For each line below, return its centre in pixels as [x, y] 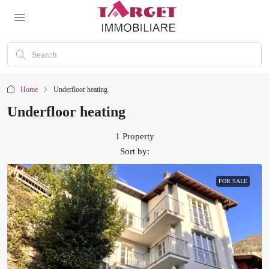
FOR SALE [233, 181]
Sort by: [134, 151]
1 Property [134, 136]
